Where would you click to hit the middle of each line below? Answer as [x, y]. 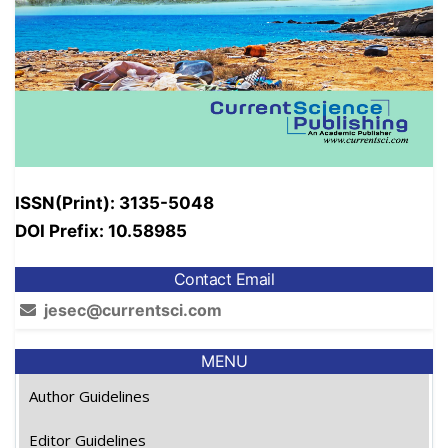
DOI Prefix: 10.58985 [101, 230]
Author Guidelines [89, 395]
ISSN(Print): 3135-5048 [114, 203]
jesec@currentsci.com [133, 309]
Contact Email [224, 279]
